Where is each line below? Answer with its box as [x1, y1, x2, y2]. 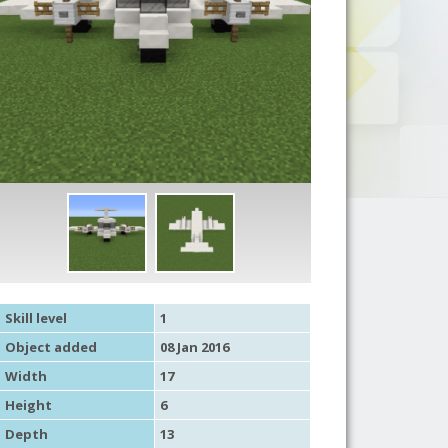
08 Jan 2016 [159, 337, 229, 356]
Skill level [4, 308, 67, 327]
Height [4, 395, 52, 414]
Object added [4, 337, 97, 356]
